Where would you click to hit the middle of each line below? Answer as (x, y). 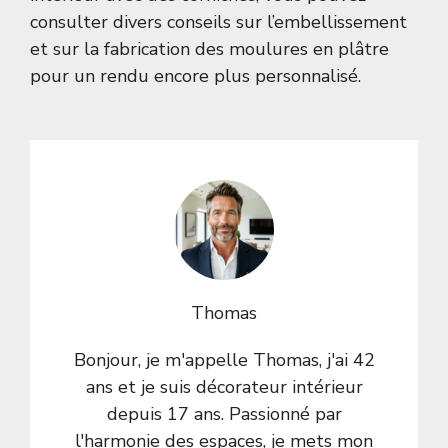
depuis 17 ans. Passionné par (224, 414)
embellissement (340, 22)
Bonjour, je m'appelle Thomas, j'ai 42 (224, 360)
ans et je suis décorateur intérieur (224, 387)
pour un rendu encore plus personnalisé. (195, 76)
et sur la (67, 49)
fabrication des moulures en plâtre (246, 49)
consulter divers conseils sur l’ (152, 22)
